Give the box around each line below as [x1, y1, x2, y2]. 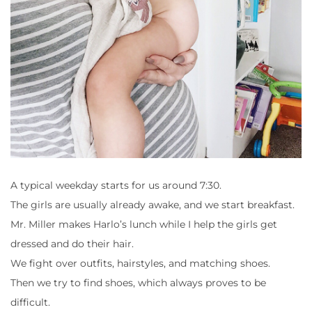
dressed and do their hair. [10, 237, 134, 250]
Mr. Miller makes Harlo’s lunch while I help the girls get [10, 217, 277, 231]
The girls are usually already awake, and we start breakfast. [10, 198, 295, 211]
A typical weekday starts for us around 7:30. [10, 178, 221, 192]
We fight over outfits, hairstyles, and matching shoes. [10, 256, 270, 270]
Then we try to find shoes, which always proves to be [10, 276, 266, 289]
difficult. [10, 295, 50, 309]
